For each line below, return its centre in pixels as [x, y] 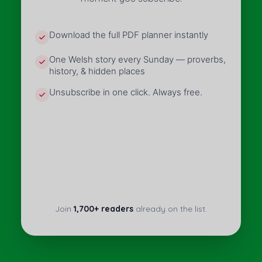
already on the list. [170, 208]
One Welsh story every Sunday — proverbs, [137, 59]
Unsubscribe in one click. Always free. [126, 92]
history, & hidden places [97, 71]
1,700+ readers [104, 208]
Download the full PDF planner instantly [129, 35]
